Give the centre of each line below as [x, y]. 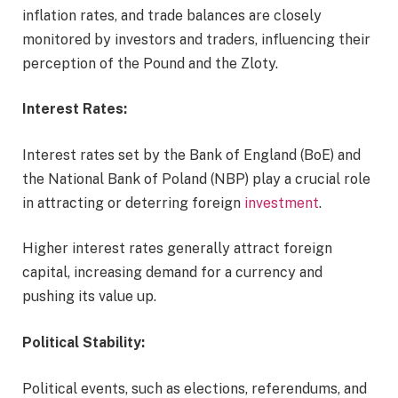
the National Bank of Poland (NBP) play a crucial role [196, 179]
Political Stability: [84, 342]
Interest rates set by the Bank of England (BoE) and [191, 155]
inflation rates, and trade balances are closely [172, 15]
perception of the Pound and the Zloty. [155, 63]
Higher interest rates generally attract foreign [177, 249]
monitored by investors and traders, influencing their [196, 39]
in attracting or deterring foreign [133, 203]
